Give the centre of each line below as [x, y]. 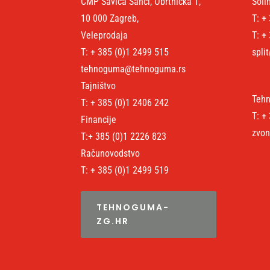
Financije [99, 120]
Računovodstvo [111, 154]
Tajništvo [99, 86]
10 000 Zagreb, [110, 19]
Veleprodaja [105, 36]
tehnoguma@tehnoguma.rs [133, 69]
